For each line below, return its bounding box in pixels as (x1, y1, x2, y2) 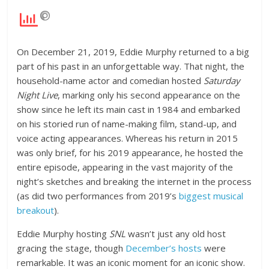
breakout (17, 204, 55, 216)
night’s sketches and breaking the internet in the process (17, 175, 252, 187)
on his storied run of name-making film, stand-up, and (17, 118, 237, 130)
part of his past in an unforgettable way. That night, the (17, 60, 245, 72)
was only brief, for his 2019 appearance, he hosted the (17, 147, 244, 159)
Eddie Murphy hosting (17, 228, 110, 240)
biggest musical (179, 190, 244, 202)
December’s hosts (125, 242, 202, 254)
